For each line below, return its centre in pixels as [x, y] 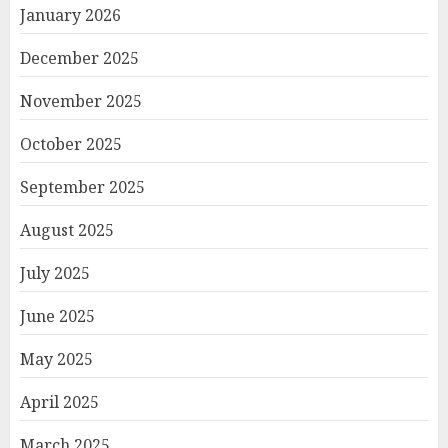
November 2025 [81, 101]
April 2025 [59, 402]
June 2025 [57, 316]
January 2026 [70, 15]
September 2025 [82, 187]
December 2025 [79, 58]
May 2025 [56, 359]
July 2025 [55, 273]
